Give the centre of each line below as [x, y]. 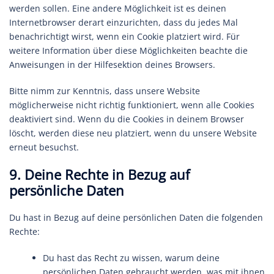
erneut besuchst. [44, 147]
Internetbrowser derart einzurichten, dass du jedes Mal [124, 22]
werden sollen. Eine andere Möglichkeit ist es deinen [118, 8]
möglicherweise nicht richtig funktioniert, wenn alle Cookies [132, 105]
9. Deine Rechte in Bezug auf [99, 174]
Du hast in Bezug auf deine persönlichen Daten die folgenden [136, 217]
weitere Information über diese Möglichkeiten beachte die [128, 50]
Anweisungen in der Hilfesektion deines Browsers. [112, 65]
